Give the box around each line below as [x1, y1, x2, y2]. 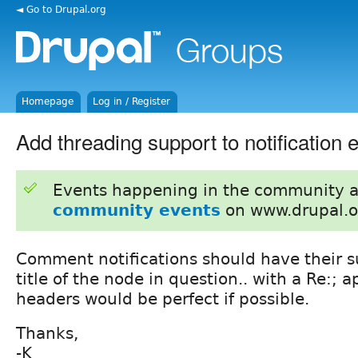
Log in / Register [93, 96, 171, 107]
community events [52, 200, 221, 220]
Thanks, [16, 323, 78, 343]
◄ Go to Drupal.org [16, 3, 106, 15]
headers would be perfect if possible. [16, 288, 309, 308]
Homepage [22, 96, 74, 107]
